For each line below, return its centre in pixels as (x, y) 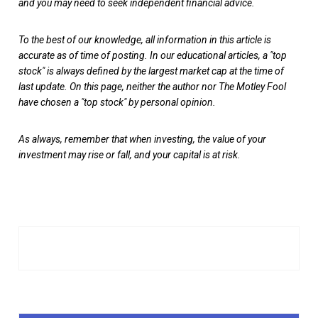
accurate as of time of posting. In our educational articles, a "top (153, 55)
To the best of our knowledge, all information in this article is (145, 39)
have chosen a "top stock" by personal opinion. (117, 102)
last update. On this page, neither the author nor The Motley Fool (152, 86)
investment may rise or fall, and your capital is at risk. (130, 154)
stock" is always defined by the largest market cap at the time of (151, 71)
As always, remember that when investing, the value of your (142, 139)
